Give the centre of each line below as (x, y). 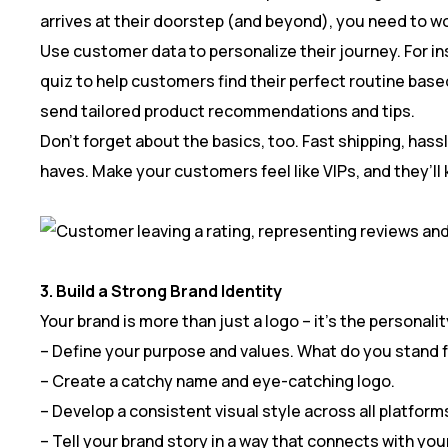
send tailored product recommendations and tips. (227, 110)
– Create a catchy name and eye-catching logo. (217, 380)
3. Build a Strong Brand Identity (161, 290)
